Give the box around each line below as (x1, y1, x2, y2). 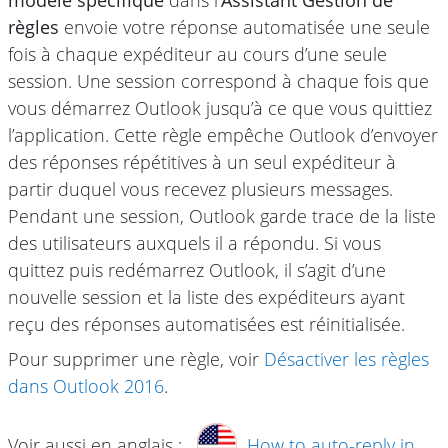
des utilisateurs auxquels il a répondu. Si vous (8, 230, 381, 255)
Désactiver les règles (264, 346, 429, 371)
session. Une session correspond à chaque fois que (8, 68, 429, 93)
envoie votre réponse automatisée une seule (59, 14, 430, 39)
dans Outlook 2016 (8, 373, 164, 398)
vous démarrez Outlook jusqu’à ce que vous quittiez (8, 95, 432, 120)
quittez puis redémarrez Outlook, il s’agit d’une (8, 257, 386, 282)
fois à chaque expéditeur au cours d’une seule (8, 41, 387, 66)
